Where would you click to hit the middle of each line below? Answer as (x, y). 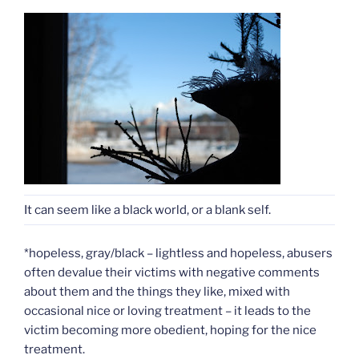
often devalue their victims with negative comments (172, 272)
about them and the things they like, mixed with (157, 291)
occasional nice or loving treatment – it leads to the (167, 311)
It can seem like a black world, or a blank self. (147, 210)
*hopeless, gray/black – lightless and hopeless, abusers (178, 253)
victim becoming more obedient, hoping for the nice (170, 330)
